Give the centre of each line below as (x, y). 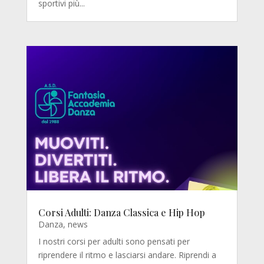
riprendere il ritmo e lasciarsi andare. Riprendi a (127, 255)
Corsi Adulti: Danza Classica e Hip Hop (121, 213)
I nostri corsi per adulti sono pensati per (114, 242)
